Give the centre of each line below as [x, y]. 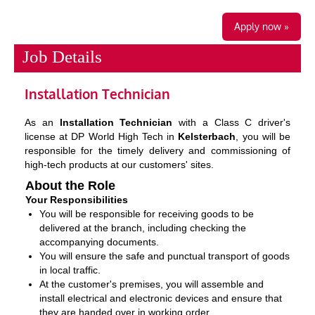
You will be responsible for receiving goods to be [147, 213]
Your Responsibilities [78, 199]
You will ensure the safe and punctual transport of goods [165, 256]
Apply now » [262, 26]
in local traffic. [70, 270]
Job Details [58, 56]
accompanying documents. [99, 242]
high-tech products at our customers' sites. [119, 164]
